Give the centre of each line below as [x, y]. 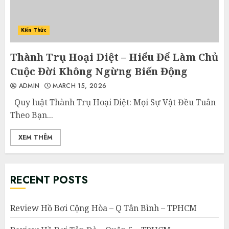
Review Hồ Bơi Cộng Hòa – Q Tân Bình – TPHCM [104, 208]
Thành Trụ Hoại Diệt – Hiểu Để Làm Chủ [114, 57]
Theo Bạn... [32, 115]
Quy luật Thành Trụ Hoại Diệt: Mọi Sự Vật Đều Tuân [113, 102]
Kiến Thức [34, 30]
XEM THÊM [36, 137]
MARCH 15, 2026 [78, 86]
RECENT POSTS [49, 180]
